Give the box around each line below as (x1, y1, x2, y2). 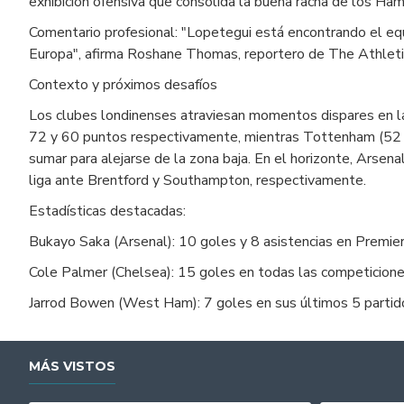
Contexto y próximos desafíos (29, 74, 217, 95)
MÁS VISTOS (29, 357, 115, 374)
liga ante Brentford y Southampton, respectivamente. (29, 170, 366, 190)
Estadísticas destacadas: (29, 200, 186, 221)
